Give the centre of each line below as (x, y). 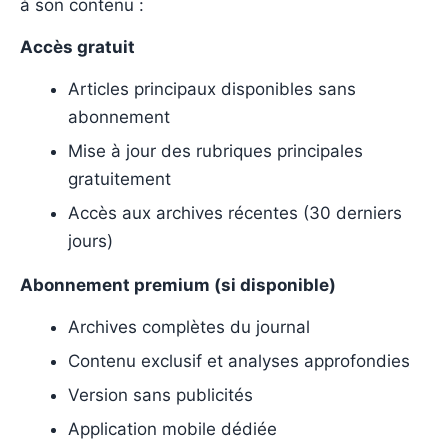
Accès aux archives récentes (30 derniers (235, 212)
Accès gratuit (77, 46)
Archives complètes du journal (189, 326)
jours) (90, 240)
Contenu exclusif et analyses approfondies (239, 360)
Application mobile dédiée (172, 428)
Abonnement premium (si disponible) (178, 284)
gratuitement (119, 178)
